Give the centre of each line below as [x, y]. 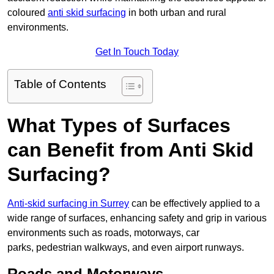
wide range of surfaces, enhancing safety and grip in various [137, 218]
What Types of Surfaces [119, 126]
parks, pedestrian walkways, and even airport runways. [126, 248]
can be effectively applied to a [194, 204]
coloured [28, 13]
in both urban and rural [176, 13]
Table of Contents [60, 84]
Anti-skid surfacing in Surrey [68, 204]
